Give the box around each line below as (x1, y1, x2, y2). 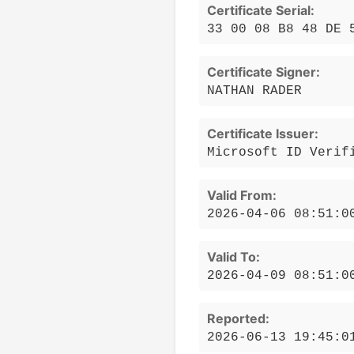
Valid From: (207, 187, 277, 204)
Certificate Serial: (207, 2, 314, 19)
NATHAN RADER (207, 84, 302, 99)
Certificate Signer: (207, 64, 320, 81)
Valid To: (207, 249, 260, 265)
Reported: (207, 311, 269, 327)
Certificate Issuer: (207, 126, 318, 142)
